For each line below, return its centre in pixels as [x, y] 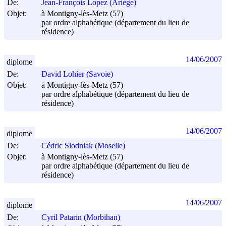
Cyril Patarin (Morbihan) [81, 217]
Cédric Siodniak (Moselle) [83, 146]
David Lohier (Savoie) [77, 74]
